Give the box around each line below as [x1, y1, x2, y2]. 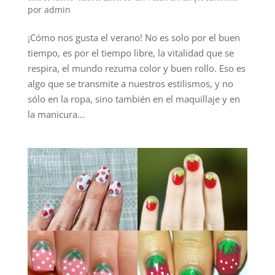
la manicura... [27, 107, 85, 120]
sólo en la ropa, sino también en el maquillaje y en [27, 92, 240, 105]
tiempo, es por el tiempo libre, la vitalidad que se [27, 46, 234, 59]
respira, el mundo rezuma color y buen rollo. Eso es [27, 61, 246, 74]
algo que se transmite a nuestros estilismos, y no [27, 77, 233, 90]
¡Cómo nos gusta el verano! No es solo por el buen [27, 31, 240, 44]
